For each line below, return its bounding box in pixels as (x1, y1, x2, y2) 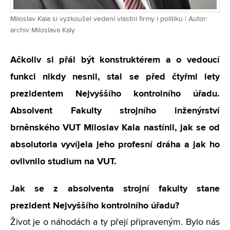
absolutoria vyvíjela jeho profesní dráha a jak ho (10, 139, 220, 150)
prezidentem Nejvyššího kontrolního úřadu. (10, 88, 220, 99)
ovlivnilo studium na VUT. (10, 156, 117, 167)
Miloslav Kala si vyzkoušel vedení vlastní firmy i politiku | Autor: (10, 15, 207, 23)
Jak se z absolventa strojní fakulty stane (10, 183, 220, 194)
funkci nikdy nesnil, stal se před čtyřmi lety (10, 71, 220, 82)
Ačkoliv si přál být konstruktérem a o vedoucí (10, 54, 220, 65)
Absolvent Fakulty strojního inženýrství (10, 105, 220, 116)
